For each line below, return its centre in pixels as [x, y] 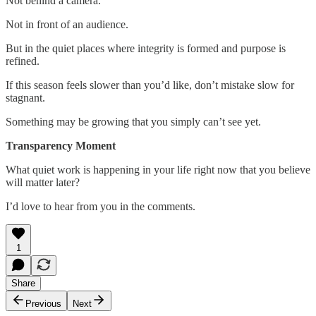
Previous [43, 303]
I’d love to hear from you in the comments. [101, 206]
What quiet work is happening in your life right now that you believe [158, 169]
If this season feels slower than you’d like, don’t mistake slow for [150, 85]
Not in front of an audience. [67, 24]
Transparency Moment [61, 145]
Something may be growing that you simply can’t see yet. [133, 121]
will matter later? [43, 182]
